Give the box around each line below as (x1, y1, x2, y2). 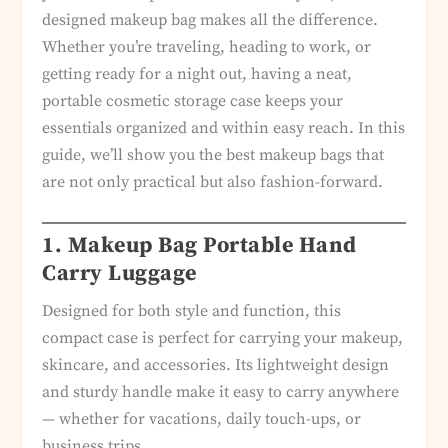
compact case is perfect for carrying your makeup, (42, 327, 404, 348)
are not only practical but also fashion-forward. (42, 172, 384, 192)
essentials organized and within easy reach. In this (42, 118, 406, 138)
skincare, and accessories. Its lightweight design (42, 354, 390, 375)
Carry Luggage (42, 259, 197, 287)
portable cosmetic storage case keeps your (42, 91, 344, 111)
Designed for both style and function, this (42, 300, 342, 321)
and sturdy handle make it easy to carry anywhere (42, 381, 400, 402)
